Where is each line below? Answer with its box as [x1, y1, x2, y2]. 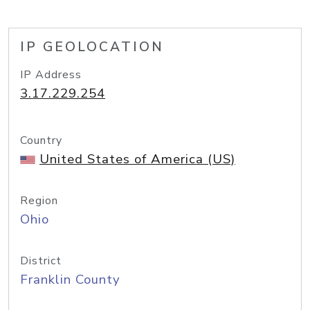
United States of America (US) [39, 150, 235, 168]
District [20, 253, 62, 268]
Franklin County [20, 271, 120, 289]
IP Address [20, 67, 82, 82]
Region [20, 193, 58, 208]
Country [20, 133, 62, 148]
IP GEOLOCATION [20, 38, 164, 56]
